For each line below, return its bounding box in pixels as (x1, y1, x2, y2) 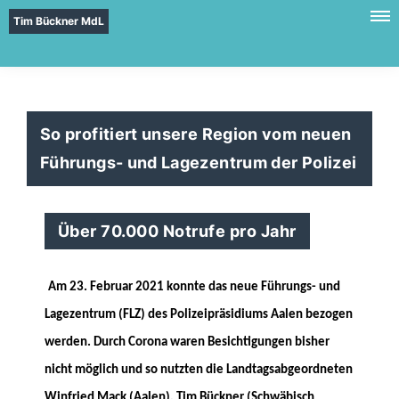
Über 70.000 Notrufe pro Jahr (58, 222, 297, 240)
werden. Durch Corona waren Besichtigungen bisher (45, 336, 330, 349)
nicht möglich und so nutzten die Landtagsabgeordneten (45, 363, 353, 377)
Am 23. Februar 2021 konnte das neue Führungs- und (48, 281, 340, 294)
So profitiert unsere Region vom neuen (40, 125, 352, 143)
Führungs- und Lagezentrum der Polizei (40, 153, 357, 172)
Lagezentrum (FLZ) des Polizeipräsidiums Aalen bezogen (45, 308, 353, 322)
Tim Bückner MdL (13, 14, 104, 28)
